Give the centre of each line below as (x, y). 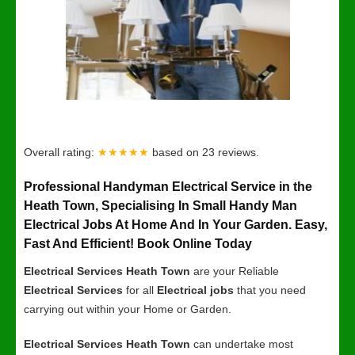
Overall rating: (61, 152)
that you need (270, 290)
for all (140, 290)
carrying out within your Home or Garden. (128, 309)
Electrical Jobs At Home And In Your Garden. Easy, (176, 225)
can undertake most (242, 344)
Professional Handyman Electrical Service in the (168, 187)
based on (177, 152)
